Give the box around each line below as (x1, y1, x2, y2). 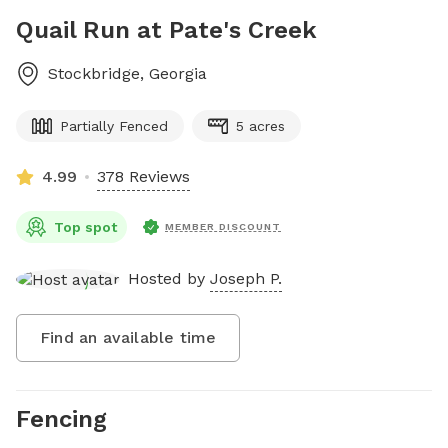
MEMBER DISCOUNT (165, 221, 281, 232)
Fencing (16, 404, 107, 433)
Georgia (149, 64, 207, 83)
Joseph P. (210, 268, 282, 288)
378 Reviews (97, 167, 190, 186)
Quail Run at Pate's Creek (16, 16, 317, 44)
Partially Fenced (60, 118, 168, 134)
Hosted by (128, 268, 210, 288)
